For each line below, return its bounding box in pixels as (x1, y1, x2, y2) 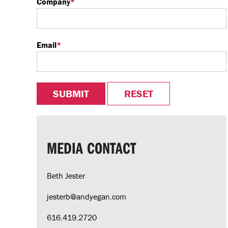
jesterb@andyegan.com (47, 191, 126, 202)
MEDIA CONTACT (47, 137, 136, 158)
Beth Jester (47, 170, 85, 181)
